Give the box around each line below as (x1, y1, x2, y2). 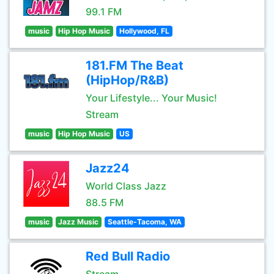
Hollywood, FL (119, 26, 169, 35)
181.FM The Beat (86, 58, 183, 73)
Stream (86, 108, 119, 120)
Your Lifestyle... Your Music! (86, 92, 217, 104)
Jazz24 (86, 161, 130, 176)
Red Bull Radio (86, 249, 170, 264)
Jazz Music (58, 217, 99, 226)
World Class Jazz (86, 180, 166, 192)
